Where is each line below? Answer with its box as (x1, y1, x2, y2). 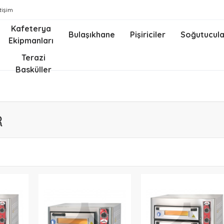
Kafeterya (11, 23, 51, 33)
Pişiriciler (130, 29, 166, 39)
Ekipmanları (8, 35, 54, 45)
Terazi (21, 52, 46, 62)
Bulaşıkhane (68, 29, 115, 39)
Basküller (15, 64, 52, 74)
